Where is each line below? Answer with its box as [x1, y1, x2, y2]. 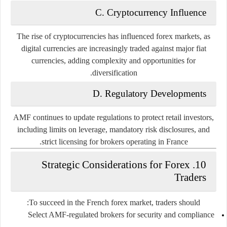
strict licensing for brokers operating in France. [41, 137, 188, 146]
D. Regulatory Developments [93, 88, 206, 99]
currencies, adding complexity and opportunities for [31, 56, 196, 65]
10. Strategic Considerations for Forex [42, 158, 190, 171]
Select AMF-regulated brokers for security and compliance [28, 210, 214, 219]
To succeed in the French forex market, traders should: [29, 198, 200, 207]
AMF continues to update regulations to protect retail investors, [13, 112, 214, 122]
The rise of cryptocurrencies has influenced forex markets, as [17, 31, 210, 41]
